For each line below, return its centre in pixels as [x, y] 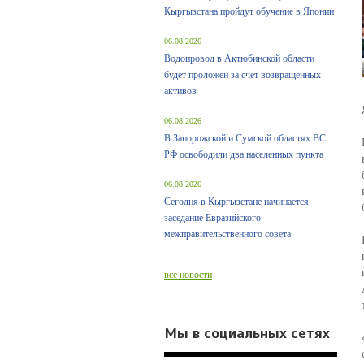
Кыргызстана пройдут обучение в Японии [249, 11]
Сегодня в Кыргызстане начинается [236, 201]
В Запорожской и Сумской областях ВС [245, 138]
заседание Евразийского [212, 218]
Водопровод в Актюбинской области [239, 58]
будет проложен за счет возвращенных [243, 75]
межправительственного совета [227, 234]
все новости [188, 275]
